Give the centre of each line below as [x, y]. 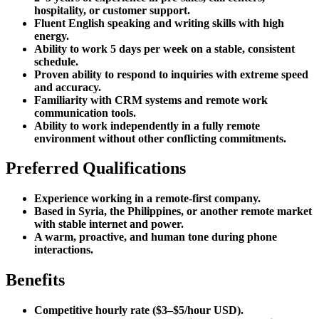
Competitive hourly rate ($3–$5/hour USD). [139, 310]
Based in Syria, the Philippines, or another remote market [173, 211]
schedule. [56, 61]
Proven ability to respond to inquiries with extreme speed [171, 74]
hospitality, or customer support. [112, 10]
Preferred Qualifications [96, 168]
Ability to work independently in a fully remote [147, 125]
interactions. [64, 250]
